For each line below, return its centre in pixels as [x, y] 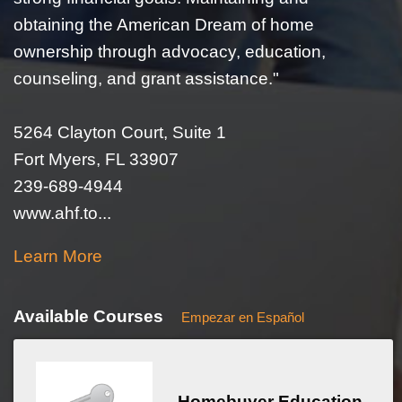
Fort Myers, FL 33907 [96, 159]
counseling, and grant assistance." [146, 78]
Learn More [57, 256]
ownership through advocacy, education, [169, 51]
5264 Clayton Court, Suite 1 [119, 132]
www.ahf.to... [62, 213]
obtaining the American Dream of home [163, 24]
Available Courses [90, 317]
